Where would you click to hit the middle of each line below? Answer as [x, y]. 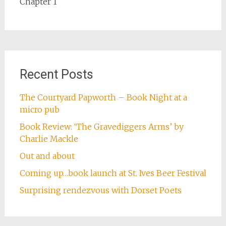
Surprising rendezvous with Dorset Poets [100, 190]
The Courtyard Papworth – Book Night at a [103, 97]
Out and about [47, 156]
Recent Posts [56, 74]
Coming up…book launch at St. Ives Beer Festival [113, 173]
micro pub [39, 109]
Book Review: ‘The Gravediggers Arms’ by [101, 127]
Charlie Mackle [49, 139]
